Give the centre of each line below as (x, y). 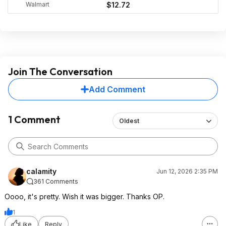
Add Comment (117, 89)
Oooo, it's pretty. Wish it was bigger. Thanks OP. (84, 196)
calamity (41, 171)
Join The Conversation (60, 71)
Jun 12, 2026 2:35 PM (187, 171)
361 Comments (56, 181)
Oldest (129, 121)
